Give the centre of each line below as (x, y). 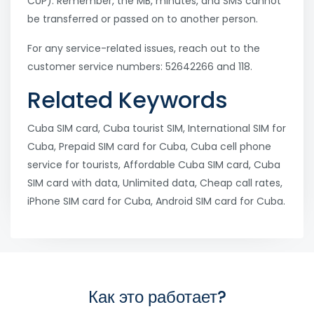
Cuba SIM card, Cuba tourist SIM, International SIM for (157, 129)
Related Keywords (128, 100)
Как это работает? (157, 297)
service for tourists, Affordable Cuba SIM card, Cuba (154, 165)
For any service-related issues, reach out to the (144, 49)
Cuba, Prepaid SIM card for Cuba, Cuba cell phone (149, 147)
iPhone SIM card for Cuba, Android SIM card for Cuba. (156, 202)
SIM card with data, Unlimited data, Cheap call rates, (155, 183)
